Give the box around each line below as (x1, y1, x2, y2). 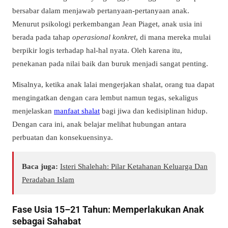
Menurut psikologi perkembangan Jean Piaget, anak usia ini (12, 19, 202, 28)
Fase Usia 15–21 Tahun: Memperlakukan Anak (12, 204, 204, 215)
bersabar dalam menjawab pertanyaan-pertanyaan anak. (12, 6, 189, 15)
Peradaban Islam (22, 175, 74, 184)
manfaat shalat (54, 106, 100, 115)
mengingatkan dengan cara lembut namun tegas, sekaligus (12, 93, 198, 102)
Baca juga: (22, 161, 58, 170)
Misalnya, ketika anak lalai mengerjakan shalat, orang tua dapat (12, 79, 214, 89)
